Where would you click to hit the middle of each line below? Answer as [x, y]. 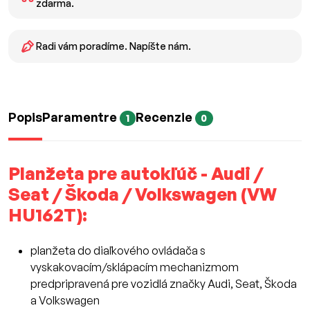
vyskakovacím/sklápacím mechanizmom [135, 267]
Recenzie [165, 117]
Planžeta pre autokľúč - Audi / [136, 174]
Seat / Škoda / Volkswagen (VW [143, 194]
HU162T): [48, 215]
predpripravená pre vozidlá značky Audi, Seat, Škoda [164, 284]
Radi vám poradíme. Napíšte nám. [113, 46]
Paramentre [81, 117]
